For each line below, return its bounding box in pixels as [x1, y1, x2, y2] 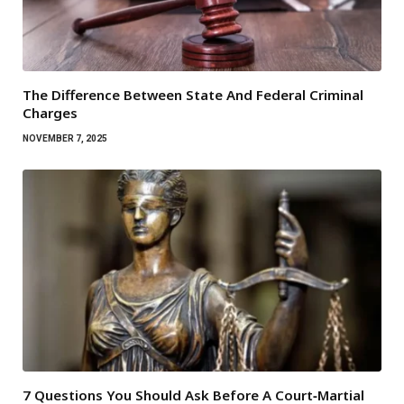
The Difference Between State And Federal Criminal [23, 85, 363, 104]
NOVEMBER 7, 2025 [23, 133, 107, 143]
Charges [23, 103, 78, 122]
